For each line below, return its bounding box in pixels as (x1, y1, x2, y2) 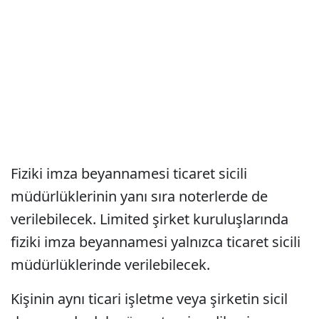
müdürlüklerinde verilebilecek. (11, 255, 210, 274)
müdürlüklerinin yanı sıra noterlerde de (11, 187, 268, 206)
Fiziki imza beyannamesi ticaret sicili (11, 164, 247, 183)
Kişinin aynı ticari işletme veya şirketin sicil (11, 289, 288, 308)
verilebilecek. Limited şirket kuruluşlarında (11, 209, 288, 229)
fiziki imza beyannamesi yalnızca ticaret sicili (11, 232, 300, 251)
